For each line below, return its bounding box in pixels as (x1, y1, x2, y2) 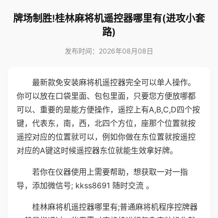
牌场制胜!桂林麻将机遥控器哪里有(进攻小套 (13, 13, 205, 24)
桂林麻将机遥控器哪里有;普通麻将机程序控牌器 (32, 202, 198, 212)
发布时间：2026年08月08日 (65, 47, 153, 55)
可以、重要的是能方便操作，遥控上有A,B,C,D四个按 (17, 105, 200, 114)
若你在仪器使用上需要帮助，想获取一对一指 (32, 167, 188, 177)
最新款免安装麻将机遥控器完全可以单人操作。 (32, 77, 196, 87)
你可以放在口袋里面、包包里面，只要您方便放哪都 (17, 91, 196, 101)
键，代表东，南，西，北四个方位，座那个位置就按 (17, 118, 196, 128)
